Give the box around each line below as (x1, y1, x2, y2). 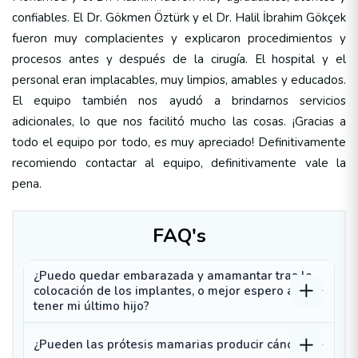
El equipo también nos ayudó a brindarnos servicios (12, 92, 346, 109)
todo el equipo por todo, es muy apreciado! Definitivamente (12, 133, 346, 150)
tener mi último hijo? (34, 297, 149, 314)
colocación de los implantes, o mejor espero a (34, 282, 294, 299)
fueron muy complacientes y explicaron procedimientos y (12, 30, 346, 46)
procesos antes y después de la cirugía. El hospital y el (12, 50, 346, 67)
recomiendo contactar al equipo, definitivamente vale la (12, 154, 346, 171)
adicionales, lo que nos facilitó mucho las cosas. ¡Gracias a (12, 113, 346, 129)
